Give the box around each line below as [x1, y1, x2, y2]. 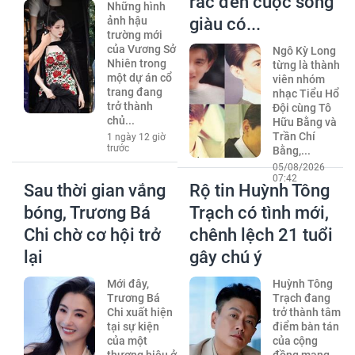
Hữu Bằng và [272, 115, 337, 128]
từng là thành [272, 58, 340, 71]
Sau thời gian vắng [24, 180, 166, 200]
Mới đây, [106, 277, 149, 290]
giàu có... [189, 13, 261, 34]
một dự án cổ [106, 71, 172, 84]
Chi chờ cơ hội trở [24, 224, 161, 245]
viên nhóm [272, 72, 325, 86]
